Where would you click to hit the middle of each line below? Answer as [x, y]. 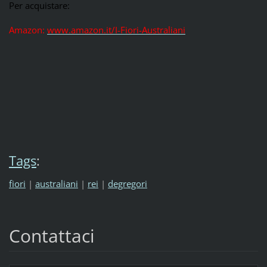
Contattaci [52, 236]
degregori [127, 184]
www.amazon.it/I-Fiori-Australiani [116, 30]
